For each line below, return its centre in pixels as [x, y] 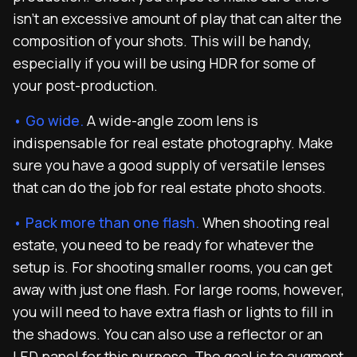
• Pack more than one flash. [106, 222]
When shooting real [265, 222]
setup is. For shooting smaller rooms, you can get [173, 267]
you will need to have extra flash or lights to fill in [173, 312]
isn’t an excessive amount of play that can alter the [177, 18]
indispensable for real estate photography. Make [173, 143]
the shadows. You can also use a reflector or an [168, 334]
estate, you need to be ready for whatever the [163, 245]
